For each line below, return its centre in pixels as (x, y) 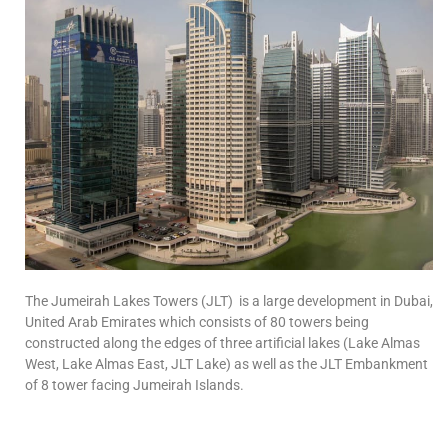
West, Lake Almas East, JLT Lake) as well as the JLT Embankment (226, 364)
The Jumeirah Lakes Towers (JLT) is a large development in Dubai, (229, 301)
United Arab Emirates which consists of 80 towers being (197, 322)
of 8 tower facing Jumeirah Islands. (134, 385)
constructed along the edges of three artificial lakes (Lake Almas (222, 343)
